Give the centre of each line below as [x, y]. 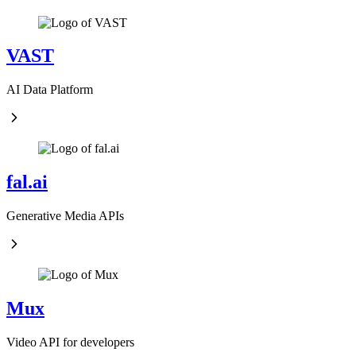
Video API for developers [70, 342]
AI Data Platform [50, 90]
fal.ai [27, 182]
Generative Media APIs [65, 216]
